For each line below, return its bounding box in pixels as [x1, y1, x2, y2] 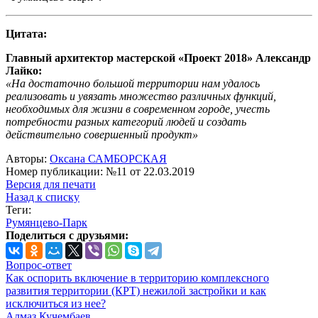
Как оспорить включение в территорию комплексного [6, 272, 269, 285]
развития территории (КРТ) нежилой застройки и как [6, 285, 266, 297]
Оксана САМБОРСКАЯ [50, 153, 167, 165]
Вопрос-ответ [6, 259, 72, 272]
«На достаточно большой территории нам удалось [6, 77, 260, 90]
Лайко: [6, 65, 42, 77]
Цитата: [6, 28, 47, 40]
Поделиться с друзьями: [6, 229, 128, 242]
